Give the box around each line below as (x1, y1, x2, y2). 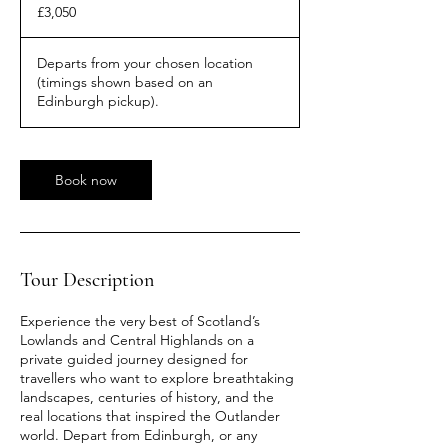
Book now (55, 170, 117, 189)
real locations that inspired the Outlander (20, 406, 280, 425)
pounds (21, 8, 56, 20)
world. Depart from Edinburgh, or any (20, 425, 257, 444)
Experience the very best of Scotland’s (20, 311, 260, 330)
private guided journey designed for (20, 349, 248, 368)
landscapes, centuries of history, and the (20, 387, 274, 406)
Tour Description (20, 267, 154, 292)
